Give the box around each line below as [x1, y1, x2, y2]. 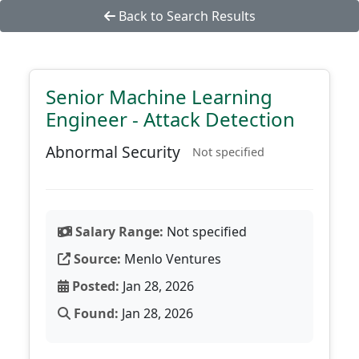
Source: [71, 250, 121, 268]
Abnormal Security [46, 141, 180, 163]
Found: [71, 305, 119, 322]
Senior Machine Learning [46, 83, 272, 110]
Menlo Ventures [121, 250, 221, 268]
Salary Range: [72, 223, 163, 240]
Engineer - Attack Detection [46, 106, 295, 132]
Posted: [69, 277, 119, 295]
